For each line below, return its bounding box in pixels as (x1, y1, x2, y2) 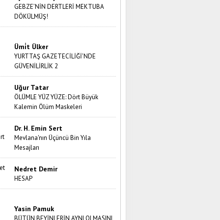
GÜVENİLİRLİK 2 (14, 61, 58, 70)
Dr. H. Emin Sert (14, 123, 63, 133)
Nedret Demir (14, 164, 58, 173)
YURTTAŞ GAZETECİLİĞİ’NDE (14, 52, 96, 60)
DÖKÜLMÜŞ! (14, 12, 49, 21)
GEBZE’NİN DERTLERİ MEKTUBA (14, 2, 104, 11)
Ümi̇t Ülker (14, 42, 49, 51)
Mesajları (14, 143, 40, 152)
